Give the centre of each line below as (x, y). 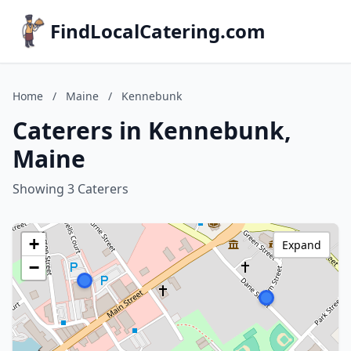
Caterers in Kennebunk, (152, 130)
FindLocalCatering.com (158, 31)
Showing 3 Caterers (71, 189)
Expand (302, 245)
